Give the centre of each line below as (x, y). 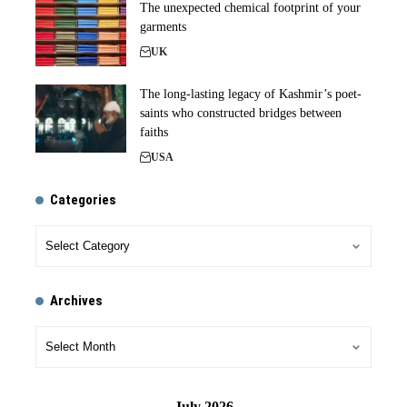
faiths (154, 133)
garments (163, 27)
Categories (83, 200)
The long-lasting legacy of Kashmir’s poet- (251, 94)
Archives (76, 301)
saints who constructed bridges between (241, 114)
